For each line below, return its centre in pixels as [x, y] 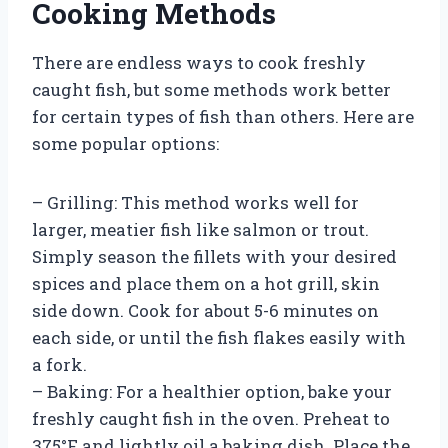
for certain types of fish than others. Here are [223, 116]
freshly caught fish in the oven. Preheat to [211, 418]
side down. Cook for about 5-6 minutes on [205, 310]
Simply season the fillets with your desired [214, 256]
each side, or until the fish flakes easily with [219, 337]
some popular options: [125, 143]
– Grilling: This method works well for [195, 202]
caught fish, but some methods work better [211, 89]
